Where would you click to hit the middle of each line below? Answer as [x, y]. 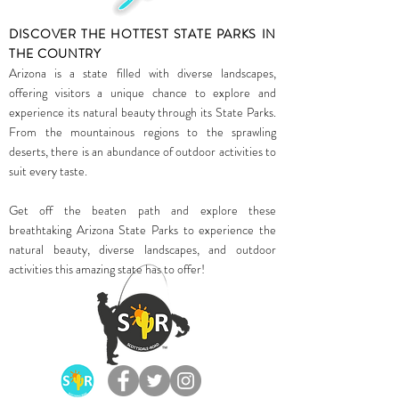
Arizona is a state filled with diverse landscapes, [142, 73]
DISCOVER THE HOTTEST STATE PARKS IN [142, 34]
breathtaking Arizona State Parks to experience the [142, 230]
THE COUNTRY [55, 54]
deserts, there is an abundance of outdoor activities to [142, 152]
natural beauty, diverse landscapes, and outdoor [142, 250]
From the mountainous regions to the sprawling [142, 132]
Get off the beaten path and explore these [142, 211]
